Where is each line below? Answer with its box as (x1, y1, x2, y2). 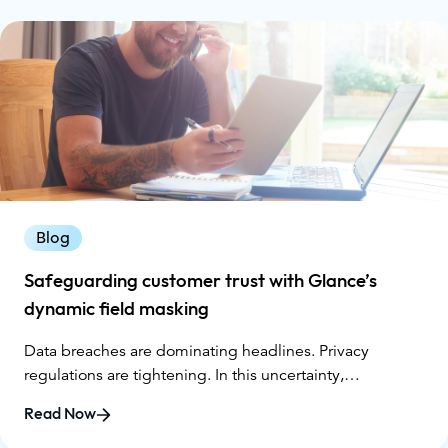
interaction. (24, 413, 103, 434)
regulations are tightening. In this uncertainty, (24, 365, 344, 386)
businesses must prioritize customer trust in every (24, 389, 372, 410)
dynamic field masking (24, 299, 209, 320)
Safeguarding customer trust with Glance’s (24, 271, 377, 292)
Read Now (24, 406, 96, 424)
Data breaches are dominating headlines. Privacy (24, 341, 369, 362)
